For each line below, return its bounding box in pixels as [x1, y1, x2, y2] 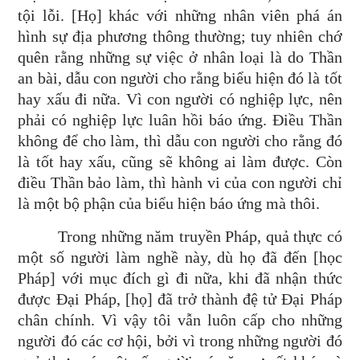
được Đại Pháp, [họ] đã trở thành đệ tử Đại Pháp [18, 290, 342, 308]
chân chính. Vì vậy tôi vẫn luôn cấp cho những [18, 311, 342, 329]
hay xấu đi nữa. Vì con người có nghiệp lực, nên [18, 90, 342, 108]
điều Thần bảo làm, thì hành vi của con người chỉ [18, 174, 342, 191]
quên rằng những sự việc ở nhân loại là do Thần [18, 48, 342, 66]
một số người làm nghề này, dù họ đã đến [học [18, 248, 342, 266]
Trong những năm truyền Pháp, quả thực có [58, 227, 342, 245]
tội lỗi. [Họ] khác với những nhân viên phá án [18, 6, 342, 24]
